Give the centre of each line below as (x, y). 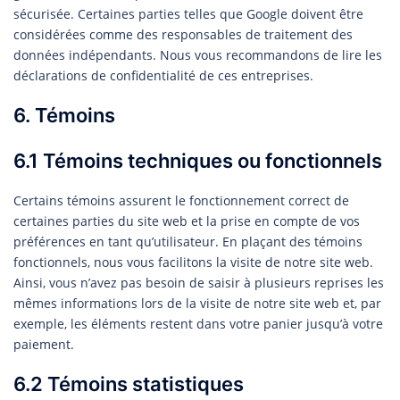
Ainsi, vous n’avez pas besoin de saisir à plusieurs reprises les (199, 282)
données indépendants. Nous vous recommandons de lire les (198, 54)
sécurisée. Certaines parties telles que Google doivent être (188, 13)
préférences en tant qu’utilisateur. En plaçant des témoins (188, 241)
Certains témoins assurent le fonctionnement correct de (181, 200)
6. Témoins (64, 115)
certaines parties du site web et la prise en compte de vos (187, 221)
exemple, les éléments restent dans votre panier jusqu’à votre (198, 323)
